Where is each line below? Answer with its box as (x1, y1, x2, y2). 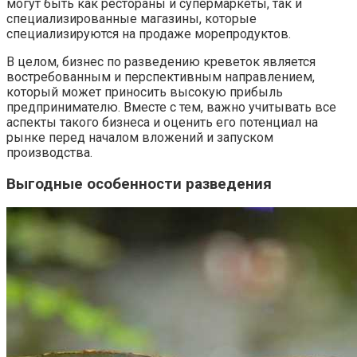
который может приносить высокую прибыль (6, 84, 283, 100)
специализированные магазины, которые (6, 10, 257, 26)
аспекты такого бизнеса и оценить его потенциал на (6, 114, 318, 130)
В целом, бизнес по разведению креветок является (6, 53, 316, 69)
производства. (6, 144, 92, 160)
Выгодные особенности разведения (6, 175, 272, 193)
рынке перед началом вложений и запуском (6, 129, 273, 145)
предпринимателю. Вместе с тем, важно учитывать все (6, 99, 336, 115)
